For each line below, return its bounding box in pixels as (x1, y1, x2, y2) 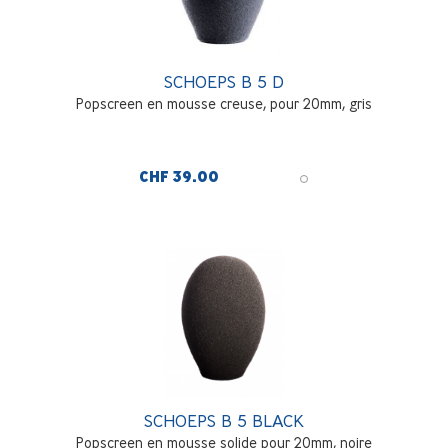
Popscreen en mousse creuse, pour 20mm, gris (76, 94, 372, 112)
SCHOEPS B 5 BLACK (144, 409, 304, 431)
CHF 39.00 (139, 167, 219, 186)
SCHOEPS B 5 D (164, 70, 284, 92)
